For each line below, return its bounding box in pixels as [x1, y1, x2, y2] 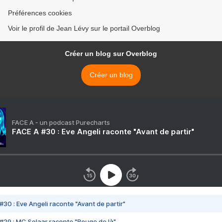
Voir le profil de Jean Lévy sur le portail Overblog [8, 24, 160, 33]
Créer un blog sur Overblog [65, 50, 157, 58]
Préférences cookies [8, 9, 72, 17]
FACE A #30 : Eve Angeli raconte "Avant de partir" [12, 127, 194, 137]
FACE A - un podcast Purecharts [12, 118, 110, 127]
